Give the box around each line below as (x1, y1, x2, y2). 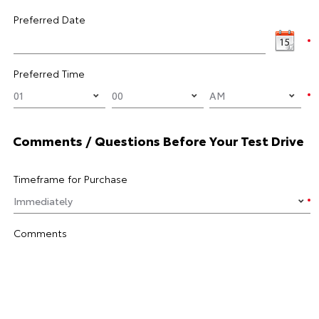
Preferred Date (14, 12, 85, 26)
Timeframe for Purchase (14, 172, 127, 186)
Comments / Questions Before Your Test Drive (13, 131, 304, 150)
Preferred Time (14, 66, 85, 80)
